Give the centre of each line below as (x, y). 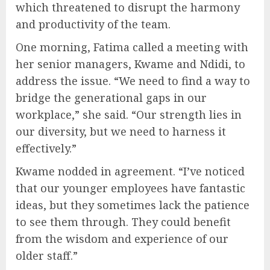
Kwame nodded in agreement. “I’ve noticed (130, 171)
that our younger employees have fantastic (130, 188)
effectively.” (46, 148)
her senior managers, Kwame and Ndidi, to (130, 64)
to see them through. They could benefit (123, 221)
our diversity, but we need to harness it (121, 131)
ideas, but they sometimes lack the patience (133, 205)
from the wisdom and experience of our (122, 238)
